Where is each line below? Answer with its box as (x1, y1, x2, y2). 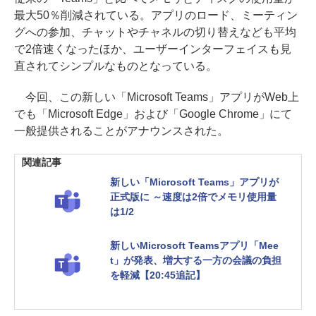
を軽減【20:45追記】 (110, 269, 205, 281)
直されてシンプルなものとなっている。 (14, 59, 217, 72)
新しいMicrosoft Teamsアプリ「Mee (110, 239, 279, 251)
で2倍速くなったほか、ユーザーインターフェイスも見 (14, 42, 291, 55)
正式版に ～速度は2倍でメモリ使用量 (110, 190, 276, 202)
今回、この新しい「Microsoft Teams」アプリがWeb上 (14, 90, 299, 103)
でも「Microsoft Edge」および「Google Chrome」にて (14, 107, 293, 120)
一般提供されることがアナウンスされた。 (14, 124, 229, 137)
